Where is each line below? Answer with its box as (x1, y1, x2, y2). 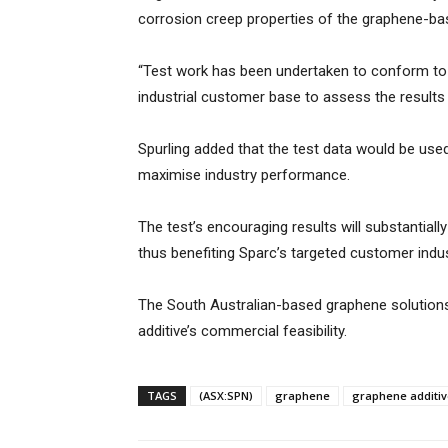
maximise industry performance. (138, 166, 350, 185)
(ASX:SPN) (199, 388, 253, 404)
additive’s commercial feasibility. (138, 322, 347, 341)
